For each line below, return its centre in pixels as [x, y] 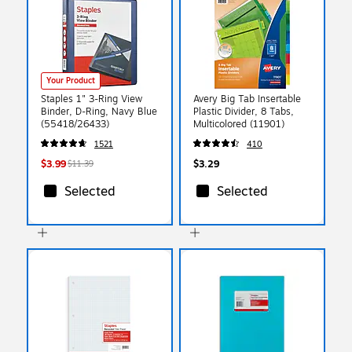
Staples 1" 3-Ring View [92, 99]
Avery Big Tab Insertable [247, 99]
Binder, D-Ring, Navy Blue [99, 111]
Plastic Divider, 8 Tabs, [244, 111]
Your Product [71, 80]
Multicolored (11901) [239, 124]
